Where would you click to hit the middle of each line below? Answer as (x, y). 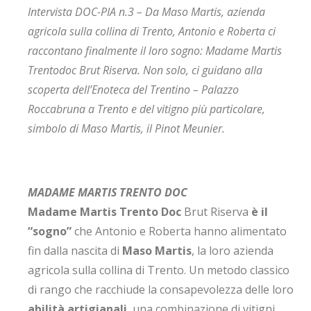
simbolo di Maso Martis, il (91, 128)
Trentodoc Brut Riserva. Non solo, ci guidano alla (145, 70)
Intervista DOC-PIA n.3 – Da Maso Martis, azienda (146, 12)
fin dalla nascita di (75, 251)
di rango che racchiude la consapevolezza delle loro (161, 289)
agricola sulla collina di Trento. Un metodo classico (159, 270)
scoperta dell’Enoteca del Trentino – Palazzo (133, 90)
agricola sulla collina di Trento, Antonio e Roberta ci (152, 31)
